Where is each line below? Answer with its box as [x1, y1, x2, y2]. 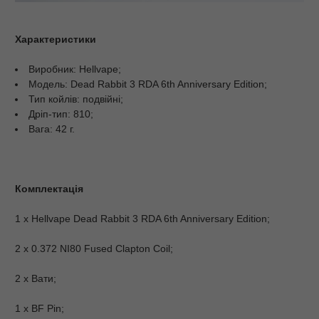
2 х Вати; [15, 272, 56, 284]
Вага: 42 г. [28, 122, 75, 135]
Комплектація [15, 182, 83, 194]
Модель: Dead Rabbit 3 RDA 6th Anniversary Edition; [28, 78, 267, 90]
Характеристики [15, 33, 96, 45]
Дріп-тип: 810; [28, 108, 93, 120]
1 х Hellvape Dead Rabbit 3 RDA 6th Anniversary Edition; [15, 212, 270, 224]
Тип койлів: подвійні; [28, 93, 123, 105]
